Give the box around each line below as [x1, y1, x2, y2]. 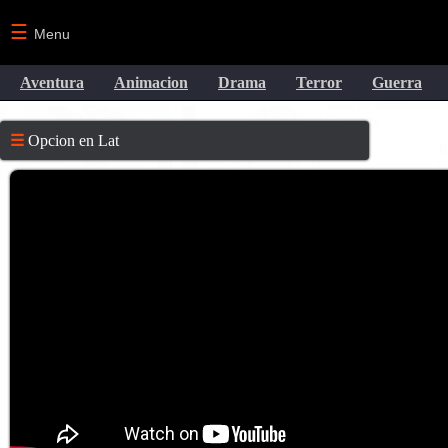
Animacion [114, 74, 188, 91]
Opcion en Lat [24, 132, 119, 149]
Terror [296, 74, 342, 91]
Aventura [20, 74, 84, 91]
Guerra [372, 74, 422, 91]
